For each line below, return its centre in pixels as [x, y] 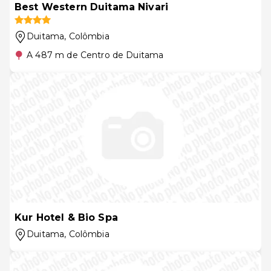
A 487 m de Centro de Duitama [95, 55]
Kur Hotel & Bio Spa [66, 217]
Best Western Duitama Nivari [92, 7]
